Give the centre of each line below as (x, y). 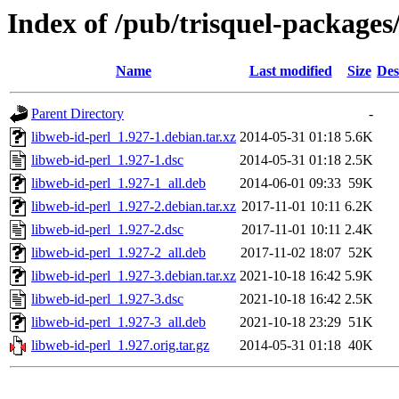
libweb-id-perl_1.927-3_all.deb (118, 322)
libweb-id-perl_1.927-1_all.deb (118, 183)
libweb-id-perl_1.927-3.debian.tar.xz (134, 276)
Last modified (290, 71)
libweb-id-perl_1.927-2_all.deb (118, 253)
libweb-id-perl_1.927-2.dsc (107, 230)
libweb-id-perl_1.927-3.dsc (107, 299)
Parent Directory (77, 114)
